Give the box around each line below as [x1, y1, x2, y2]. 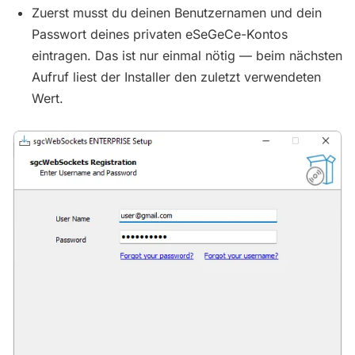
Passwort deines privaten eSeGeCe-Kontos [32, 26, 288, 43]
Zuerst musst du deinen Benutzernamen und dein [32, 5, 322, 21]
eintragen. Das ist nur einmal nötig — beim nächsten [32, 48, 342, 64]
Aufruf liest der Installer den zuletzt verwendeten [32, 69, 321, 86]
